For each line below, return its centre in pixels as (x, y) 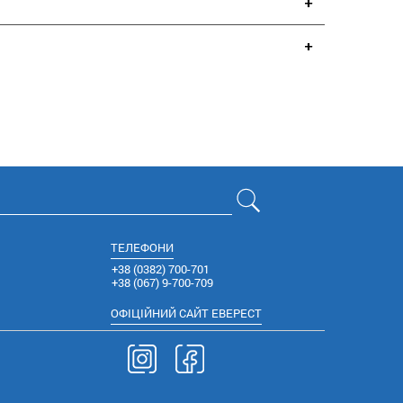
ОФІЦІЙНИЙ (144, 313)
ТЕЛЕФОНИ (142, 247)
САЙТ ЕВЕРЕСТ (220, 313)
